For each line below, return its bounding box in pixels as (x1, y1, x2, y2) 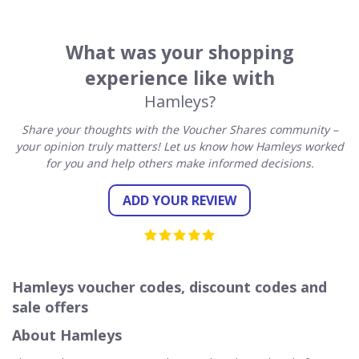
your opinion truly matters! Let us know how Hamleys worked (15, 138, 344, 154)
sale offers (12, 296, 88, 317)
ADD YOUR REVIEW (123, 191, 236, 209)
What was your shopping (65, 38, 294, 65)
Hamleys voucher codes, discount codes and (12, 276, 327, 296)
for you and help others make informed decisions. (45, 155, 314, 171)
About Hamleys (12, 325, 122, 345)
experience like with (84, 64, 275, 91)
